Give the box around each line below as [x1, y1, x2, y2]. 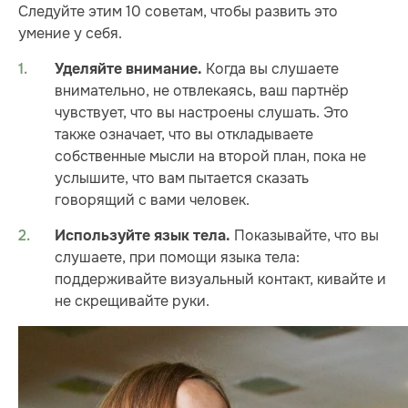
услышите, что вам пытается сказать [55, 168, 309, 188]
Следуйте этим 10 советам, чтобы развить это [18, 2, 338, 22]
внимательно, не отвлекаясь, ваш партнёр [55, 80, 349, 100]
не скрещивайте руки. [55, 291, 209, 311]
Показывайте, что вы [230, 225, 379, 245]
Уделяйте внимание [55, 59, 198, 78]
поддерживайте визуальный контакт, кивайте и [55, 269, 386, 289]
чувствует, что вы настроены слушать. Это [55, 102, 349, 122]
